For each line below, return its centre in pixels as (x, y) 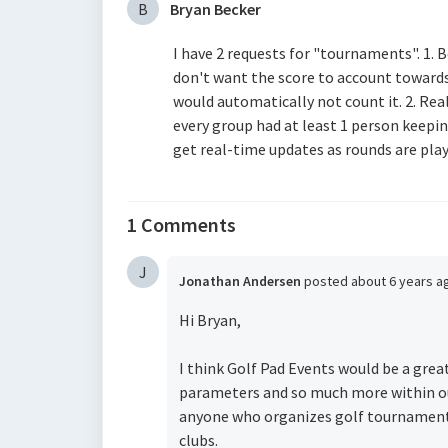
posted (327, 281)
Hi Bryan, (210, 320)
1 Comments (181, 224)
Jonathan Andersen (240, 281)
